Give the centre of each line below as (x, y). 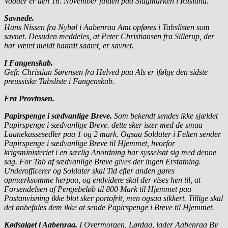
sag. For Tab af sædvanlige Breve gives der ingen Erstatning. (103, 161)
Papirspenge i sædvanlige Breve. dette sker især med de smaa (104, 125)
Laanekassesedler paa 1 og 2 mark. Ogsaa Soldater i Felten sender (112, 134)
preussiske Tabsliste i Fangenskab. (59, 81)
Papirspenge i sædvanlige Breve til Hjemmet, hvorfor (90, 143)
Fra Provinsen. (29, 98)
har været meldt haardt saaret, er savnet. (69, 45)
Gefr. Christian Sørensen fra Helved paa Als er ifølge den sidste (106, 72)
